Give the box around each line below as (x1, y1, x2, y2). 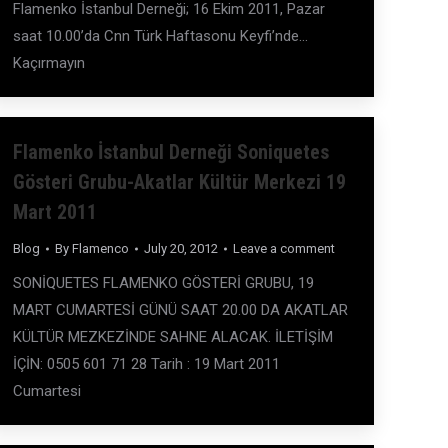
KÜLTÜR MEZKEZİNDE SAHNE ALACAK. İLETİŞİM (13, 328, 333, 346)
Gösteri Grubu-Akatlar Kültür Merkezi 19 (13, 170, 346, 194)
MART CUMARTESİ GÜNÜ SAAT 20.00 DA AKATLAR (13, 301, 348, 319)
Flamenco (72, 241, 129, 256)
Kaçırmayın (13, 54, 85, 72)
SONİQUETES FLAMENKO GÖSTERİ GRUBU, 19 (13, 274, 314, 292)
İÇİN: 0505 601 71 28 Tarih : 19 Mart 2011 (13, 355, 280, 373)
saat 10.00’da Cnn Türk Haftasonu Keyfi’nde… (13, 27, 308, 45)
